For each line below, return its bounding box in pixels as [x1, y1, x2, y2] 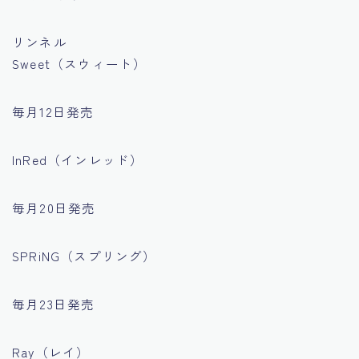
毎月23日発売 [12, 295, 95, 313]
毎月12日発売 [12, 103, 95, 121]
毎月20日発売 [12, 199, 96, 217]
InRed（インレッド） [12, 151, 144, 169]
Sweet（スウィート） [12, 54, 147, 73]
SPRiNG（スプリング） [12, 247, 157, 265]
